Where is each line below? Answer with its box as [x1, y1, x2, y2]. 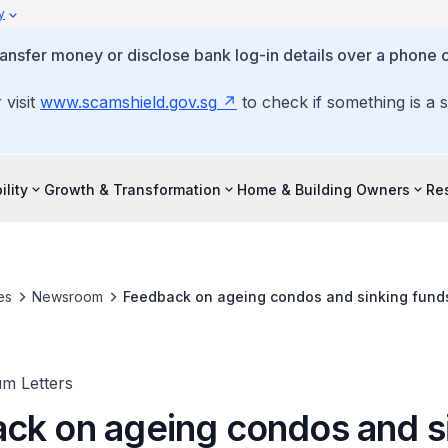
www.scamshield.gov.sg [40, 92, 217, 112]
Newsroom [31, 288, 103, 305]
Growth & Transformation [44, 180, 221, 198]
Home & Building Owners [237, 180, 410, 198]
